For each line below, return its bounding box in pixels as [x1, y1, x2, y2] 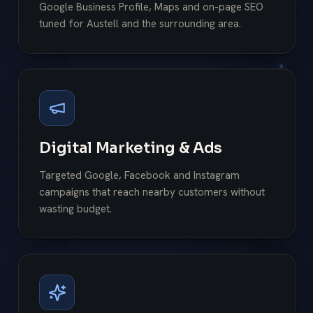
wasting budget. [39, 201, 112, 216]
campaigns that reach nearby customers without [39, 184, 265, 199]
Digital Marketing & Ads [39, 138, 222, 157]
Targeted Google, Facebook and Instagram [39, 168, 240, 182]
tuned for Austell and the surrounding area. [39, 17, 242, 31]
